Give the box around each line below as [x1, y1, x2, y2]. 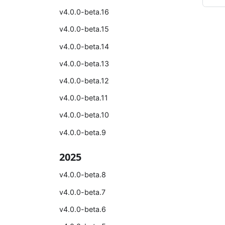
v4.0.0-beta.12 [59, 76, 109, 85]
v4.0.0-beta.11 [59, 93, 108, 102]
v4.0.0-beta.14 [59, 42, 109, 51]
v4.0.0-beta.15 [59, 25, 109, 34]
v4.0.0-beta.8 [59, 170, 106, 179]
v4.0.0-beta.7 [59, 187, 105, 196]
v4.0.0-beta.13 [59, 59, 109, 68]
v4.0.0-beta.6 [59, 204, 106, 213]
